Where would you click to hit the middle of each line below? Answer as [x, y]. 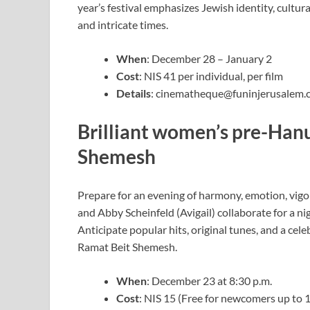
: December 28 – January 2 [209, 59]
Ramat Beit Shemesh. [128, 247]
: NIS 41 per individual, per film [211, 76]
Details [134, 93]
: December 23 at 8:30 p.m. [209, 281]
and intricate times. [123, 25]
